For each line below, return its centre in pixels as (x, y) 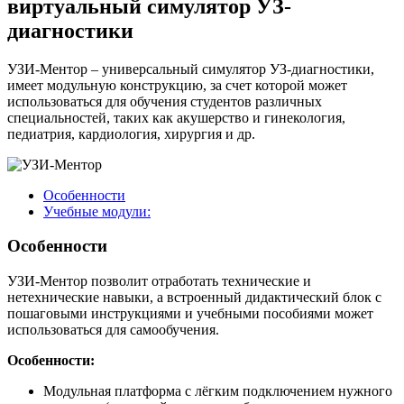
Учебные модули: (97, 211)
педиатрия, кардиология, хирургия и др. (131, 133)
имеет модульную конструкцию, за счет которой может (177, 85)
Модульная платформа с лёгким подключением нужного (218, 391)
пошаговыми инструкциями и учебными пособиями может (190, 314)
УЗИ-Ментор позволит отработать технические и (159, 281)
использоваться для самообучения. (113, 330)
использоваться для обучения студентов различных (165, 101)
